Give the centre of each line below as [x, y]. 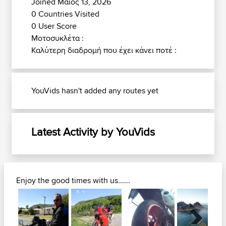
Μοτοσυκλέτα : [58, 38]
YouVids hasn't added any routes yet [95, 91]
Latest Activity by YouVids [93, 132]
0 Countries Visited [65, 14]
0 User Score [54, 26]
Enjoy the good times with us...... [73, 180]
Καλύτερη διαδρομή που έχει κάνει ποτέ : [104, 50]
